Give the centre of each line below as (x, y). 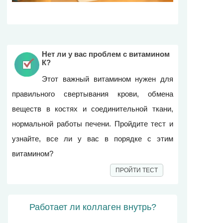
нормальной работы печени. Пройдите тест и (93, 123)
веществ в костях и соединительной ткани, (93, 109)
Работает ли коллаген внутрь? (93, 207)
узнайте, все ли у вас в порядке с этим (93, 138)
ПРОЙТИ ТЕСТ (137, 170)
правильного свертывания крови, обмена (93, 94)
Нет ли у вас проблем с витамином (106, 54)
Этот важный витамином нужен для (108, 79)
